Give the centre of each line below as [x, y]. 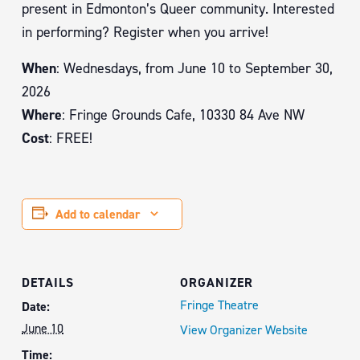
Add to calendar [98, 214]
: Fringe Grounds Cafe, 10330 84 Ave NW [183, 115]
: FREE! [71, 138]
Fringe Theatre [219, 305]
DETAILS [48, 282]
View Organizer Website [244, 329]
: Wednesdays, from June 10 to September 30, [194, 68]
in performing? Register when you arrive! [145, 32]
